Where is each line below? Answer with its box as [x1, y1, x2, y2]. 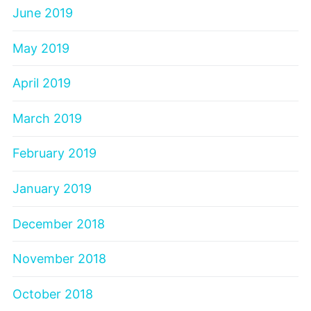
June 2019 [12, 5, 73, 20]
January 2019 [12, 180, 92, 196]
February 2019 [12, 146, 96, 161]
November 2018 [12, 251, 106, 267]
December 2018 [12, 216, 105, 231]
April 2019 [12, 76, 71, 91]
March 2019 [12, 110, 82, 126]
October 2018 [12, 286, 93, 301]
